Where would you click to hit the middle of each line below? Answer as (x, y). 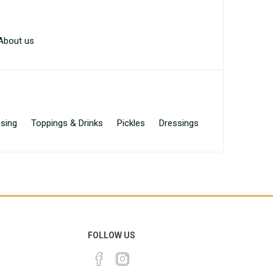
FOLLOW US (112, 235)
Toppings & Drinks (67, 123)
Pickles (131, 123)
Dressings (179, 123)
